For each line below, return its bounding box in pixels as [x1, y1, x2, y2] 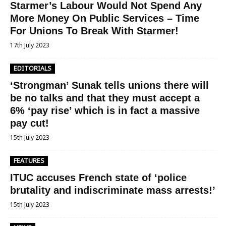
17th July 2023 [10, 41, 49, 49]
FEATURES [14, 156, 44, 165]
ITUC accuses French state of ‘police [10, 172, 187, 183]
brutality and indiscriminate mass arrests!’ [10, 185, 215, 196]
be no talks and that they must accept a [10, 92, 200, 103]
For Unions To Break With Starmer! [10, 25, 179, 36]
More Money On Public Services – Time [10, 13, 199, 24]
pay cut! [10, 118, 49, 129]
